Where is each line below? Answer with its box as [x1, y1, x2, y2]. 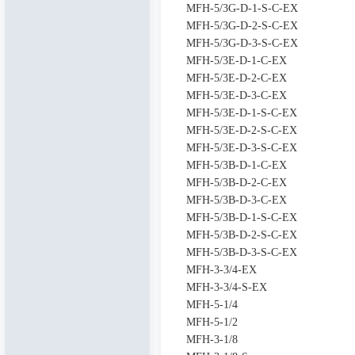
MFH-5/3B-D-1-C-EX [185, 159, 287, 171]
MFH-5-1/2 [185, 316, 238, 328]
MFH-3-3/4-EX [185, 264, 257, 276]
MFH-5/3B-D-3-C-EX [185, 194, 287, 206]
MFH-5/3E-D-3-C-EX [185, 90, 287, 101]
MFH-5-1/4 [185, 299, 238, 311]
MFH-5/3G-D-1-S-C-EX [185, 2, 298, 14]
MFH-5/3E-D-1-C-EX [185, 55, 287, 67]
